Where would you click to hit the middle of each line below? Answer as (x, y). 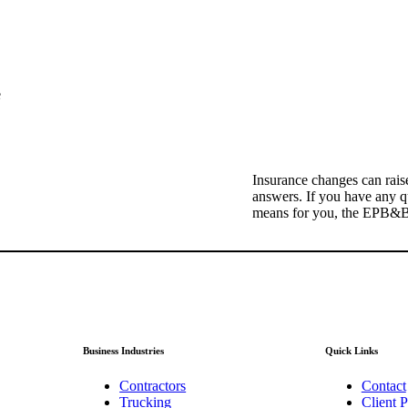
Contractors (153, 386)
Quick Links (351, 350)
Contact (383, 386)
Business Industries (124, 350)
